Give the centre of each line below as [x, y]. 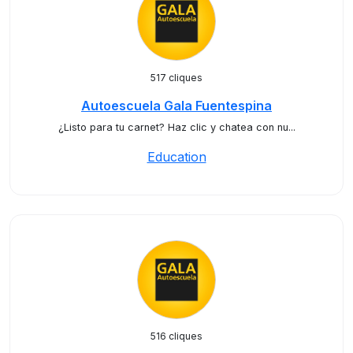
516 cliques [176, 336]
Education [176, 157]
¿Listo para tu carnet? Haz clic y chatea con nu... [176, 127]
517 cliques [176, 78]
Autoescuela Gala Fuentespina [176, 106]
